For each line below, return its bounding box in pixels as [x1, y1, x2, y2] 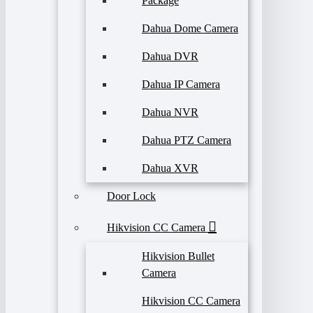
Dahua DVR [142, 50, 198, 62]
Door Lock [107, 190, 156, 202]
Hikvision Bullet [142, 250, 214, 262]
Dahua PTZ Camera [142, 134, 231, 146]
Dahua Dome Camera [142, 22, 238, 34]
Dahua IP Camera [142, 78, 220, 90]
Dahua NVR [142, 106, 198, 118]
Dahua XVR [142, 162, 198, 174]
